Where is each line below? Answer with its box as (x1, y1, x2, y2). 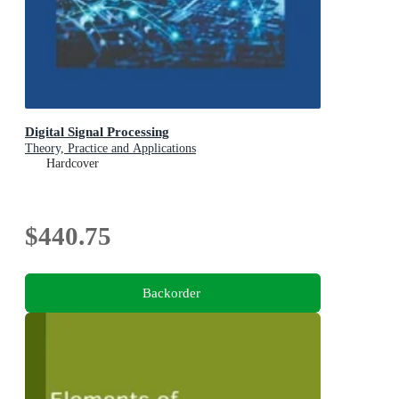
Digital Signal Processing (25, 124, 169, 140)
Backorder (142, 284, 200, 300)
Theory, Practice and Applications (25, 142, 196, 156)
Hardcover (46, 157, 99, 171)
